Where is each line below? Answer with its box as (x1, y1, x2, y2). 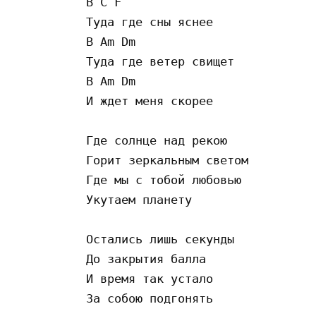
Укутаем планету (86, 192, 199, 207)
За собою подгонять (86, 291, 213, 305)
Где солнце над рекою (86, 133, 227, 147)
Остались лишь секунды (86, 231, 234, 246)
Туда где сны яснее (86, 14, 220, 29)
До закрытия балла (86, 251, 206, 266)
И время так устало (86, 271, 213, 286)
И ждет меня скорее (86, 93, 213, 108)
